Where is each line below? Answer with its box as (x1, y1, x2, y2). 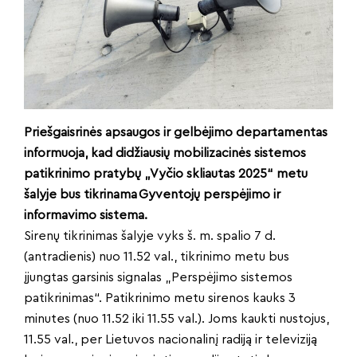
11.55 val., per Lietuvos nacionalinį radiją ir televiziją (24, 332, 317, 346)
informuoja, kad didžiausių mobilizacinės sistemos (24, 146, 306, 159)
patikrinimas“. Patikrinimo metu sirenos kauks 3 (24, 291, 296, 304)
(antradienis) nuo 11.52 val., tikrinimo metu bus (24, 249, 289, 263)
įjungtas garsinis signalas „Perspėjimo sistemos (24, 270, 292, 284)
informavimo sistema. (24, 208, 151, 222)
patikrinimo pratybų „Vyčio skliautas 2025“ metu (24, 167, 308, 180)
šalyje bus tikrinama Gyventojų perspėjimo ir (24, 187, 280, 201)
